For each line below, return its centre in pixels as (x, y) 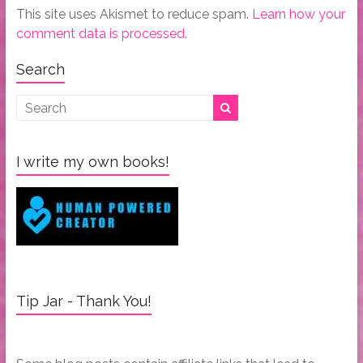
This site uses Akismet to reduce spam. (134, 15)
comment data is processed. (101, 34)
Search (40, 70)
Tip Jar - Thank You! (83, 301)
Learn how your (298, 15)
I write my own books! (92, 162)
